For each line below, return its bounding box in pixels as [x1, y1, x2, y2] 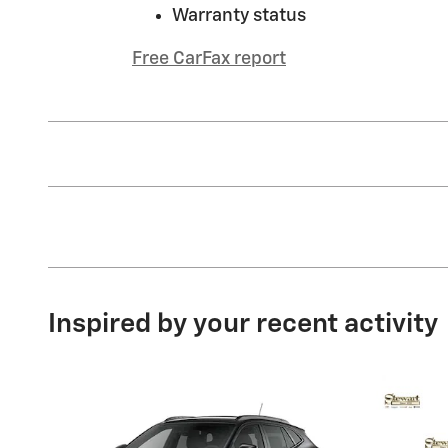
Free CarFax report [132, 50, 286, 69]
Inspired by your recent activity [48, 311, 438, 339]
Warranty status [172, 7, 306, 26]
